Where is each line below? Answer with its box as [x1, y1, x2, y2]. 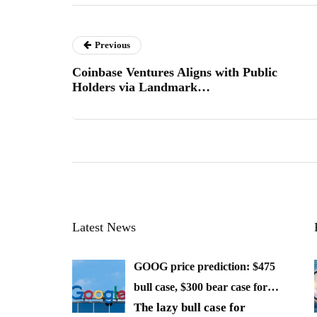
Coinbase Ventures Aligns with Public [72, 65, 277, 80]
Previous [95, 40, 130, 51]
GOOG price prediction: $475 [134, 260, 275, 273]
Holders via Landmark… [72, 80, 210, 95]
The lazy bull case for [134, 301, 246, 315]
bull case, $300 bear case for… [134, 281, 279, 294]
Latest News [72, 220, 136, 235]
